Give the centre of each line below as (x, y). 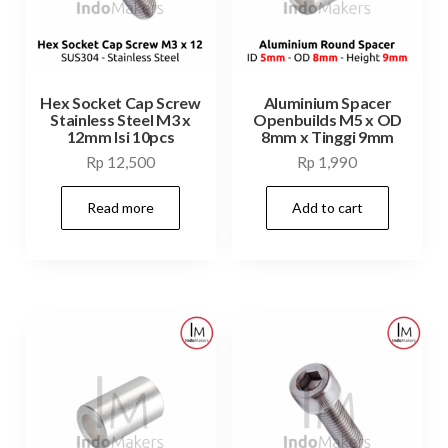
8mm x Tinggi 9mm (327, 136)
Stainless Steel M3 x (120, 119)
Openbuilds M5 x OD (327, 119)
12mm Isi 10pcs (120, 136)
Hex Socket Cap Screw (120, 102)
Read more (121, 208)
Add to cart (327, 208)
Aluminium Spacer (327, 102)
